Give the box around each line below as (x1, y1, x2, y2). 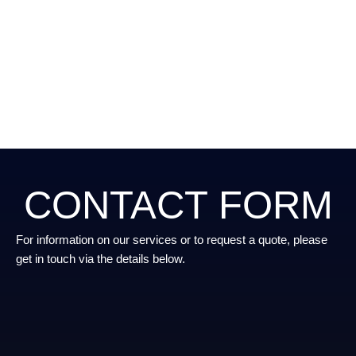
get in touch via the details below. (16, 253, 185, 265)
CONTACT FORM (23, 184, 333, 226)
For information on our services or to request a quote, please (16, 234, 327, 246)
